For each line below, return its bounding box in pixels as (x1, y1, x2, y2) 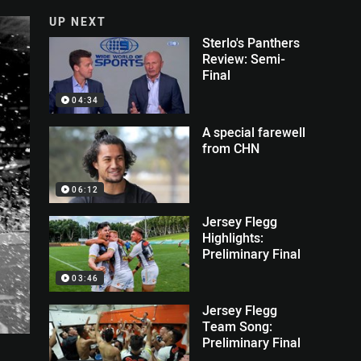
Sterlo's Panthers (202, 34, 301, 52)
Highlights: (202, 228, 264, 247)
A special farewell (202, 122, 306, 141)
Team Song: (202, 317, 273, 336)
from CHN (202, 139, 260, 157)
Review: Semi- (202, 50, 286, 68)
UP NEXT (49, 14, 107, 29)
